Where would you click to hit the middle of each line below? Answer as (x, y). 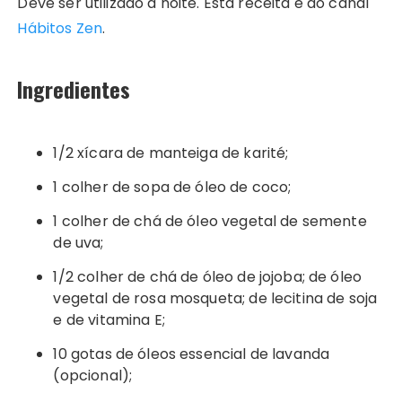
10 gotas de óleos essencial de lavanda (192, 354)
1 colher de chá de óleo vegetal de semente (210, 221)
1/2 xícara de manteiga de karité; (171, 153)
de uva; (79, 242)
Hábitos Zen (60, 28)
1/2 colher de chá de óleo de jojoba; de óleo (208, 276)
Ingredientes (74, 88)
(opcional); (93, 375)
